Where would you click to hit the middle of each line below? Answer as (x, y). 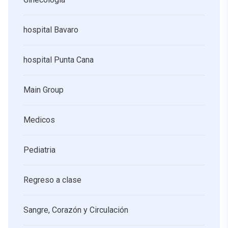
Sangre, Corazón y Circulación (76, 210)
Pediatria (39, 150)
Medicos (39, 120)
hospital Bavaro (51, 30)
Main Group (44, 90)
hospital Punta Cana (59, 60)
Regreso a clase (52, 180)
